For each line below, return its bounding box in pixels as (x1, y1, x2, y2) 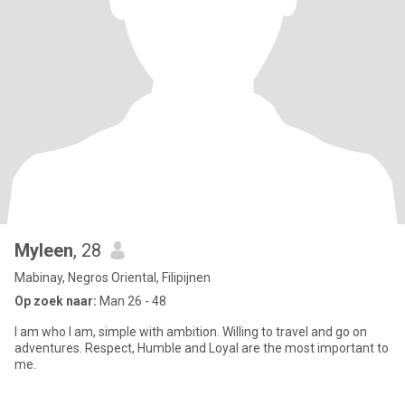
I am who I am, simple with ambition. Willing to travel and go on (14, 325, 367, 339)
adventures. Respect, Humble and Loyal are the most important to (14, 341, 389, 355)
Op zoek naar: (14, 294, 97, 308)
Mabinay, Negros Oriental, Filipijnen (14, 270, 211, 285)
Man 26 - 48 (97, 294, 166, 308)
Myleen (14, 240, 73, 261)
